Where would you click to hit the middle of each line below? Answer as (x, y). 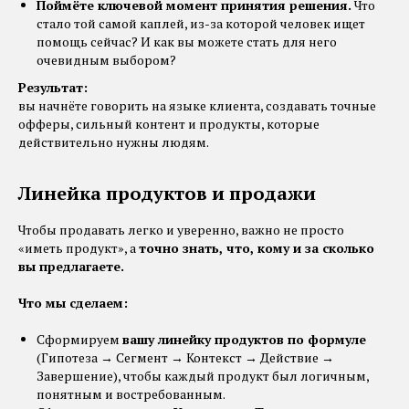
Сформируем (79, 339)
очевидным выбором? (106, 59)
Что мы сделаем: (73, 302)
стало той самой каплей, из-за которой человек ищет (201, 23)
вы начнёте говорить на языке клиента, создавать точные (197, 105)
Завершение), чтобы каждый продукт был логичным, (203, 375)
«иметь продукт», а (79, 247)
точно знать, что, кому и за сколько (257, 247)
